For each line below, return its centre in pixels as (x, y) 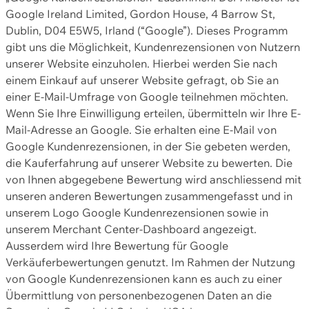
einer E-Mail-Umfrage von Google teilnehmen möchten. (147, 97)
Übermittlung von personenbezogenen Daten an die (139, 296)
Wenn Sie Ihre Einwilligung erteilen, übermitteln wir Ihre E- (153, 113)
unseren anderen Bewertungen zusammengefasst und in (149, 196)
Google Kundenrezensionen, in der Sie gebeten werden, (148, 147)
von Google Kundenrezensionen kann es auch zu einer (144, 279)
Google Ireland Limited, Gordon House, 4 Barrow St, (140, 14)
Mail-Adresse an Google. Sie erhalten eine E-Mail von (141, 130)
